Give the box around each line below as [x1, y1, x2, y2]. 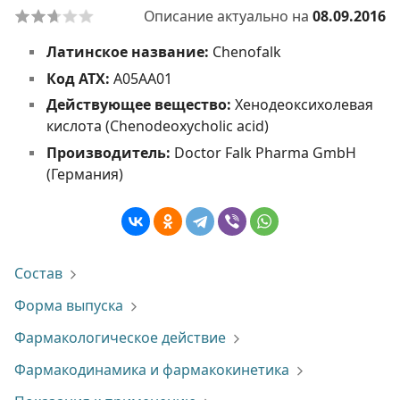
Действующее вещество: [46, 95, 235, 115]
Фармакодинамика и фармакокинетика [14, 360, 289, 379]
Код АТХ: [46, 68, 113, 88]
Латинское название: [46, 42, 212, 62]
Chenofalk [212, 42, 281, 62]
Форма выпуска [14, 296, 123, 315]
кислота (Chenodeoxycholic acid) [46, 116, 269, 137]
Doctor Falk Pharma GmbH [173, 142, 356, 162]
